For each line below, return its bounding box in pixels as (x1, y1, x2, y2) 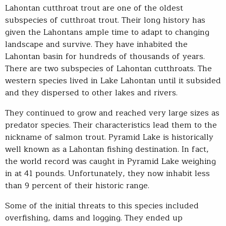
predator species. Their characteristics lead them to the (5, 118, 217, 132)
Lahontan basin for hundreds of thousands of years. (5, 49, 205, 63)
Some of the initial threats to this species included (5, 199, 199, 212)
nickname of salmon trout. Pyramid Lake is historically (5, 130, 213, 144)
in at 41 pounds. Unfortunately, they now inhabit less (5, 166, 210, 180)
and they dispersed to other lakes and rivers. (5, 86, 178, 99)
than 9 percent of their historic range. (5, 179, 149, 192)
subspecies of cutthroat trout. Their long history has (5, 13, 205, 27)
